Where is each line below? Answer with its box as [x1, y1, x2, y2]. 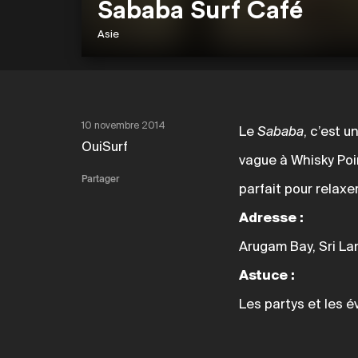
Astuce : [238, 268, 295, 284]
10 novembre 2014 [82, 121, 165, 132]
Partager [82, 174, 119, 185]
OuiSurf [82, 140, 128, 156]
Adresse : [238, 211, 304, 227]
